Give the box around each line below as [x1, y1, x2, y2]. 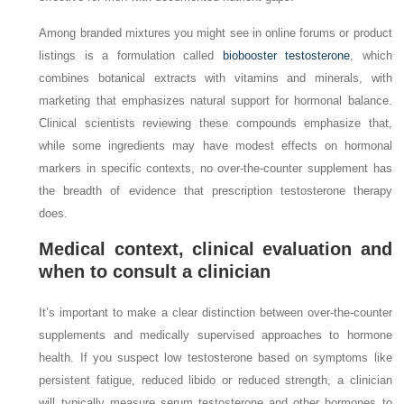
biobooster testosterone [222, 49, 351, 63]
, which [350, 49, 392, 63]
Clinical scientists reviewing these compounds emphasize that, [39, 116, 392, 131]
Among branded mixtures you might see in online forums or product [39, 26, 392, 41]
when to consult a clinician [39, 262, 271, 282]
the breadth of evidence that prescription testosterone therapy [39, 184, 392, 198]
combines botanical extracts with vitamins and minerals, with [39, 71, 392, 86]
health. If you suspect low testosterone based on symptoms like [39, 351, 392, 365]
